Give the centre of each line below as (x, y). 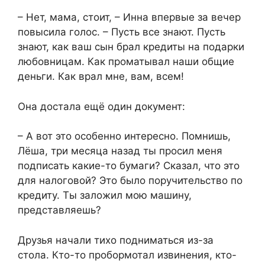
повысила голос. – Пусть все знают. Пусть (122, 32)
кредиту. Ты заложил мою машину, (105, 195)
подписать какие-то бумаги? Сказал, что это (129, 166)
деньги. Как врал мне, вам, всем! (101, 77)
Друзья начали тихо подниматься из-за (116, 240)
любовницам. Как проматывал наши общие (126, 62)
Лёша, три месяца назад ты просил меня (120, 151)
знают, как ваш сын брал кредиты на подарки (131, 47)
